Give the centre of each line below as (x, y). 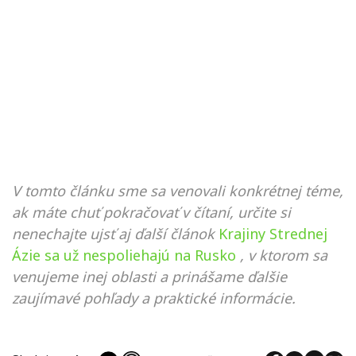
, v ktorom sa (284, 255)
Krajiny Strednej (273, 234)
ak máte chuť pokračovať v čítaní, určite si (151, 212)
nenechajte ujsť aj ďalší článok (113, 234)
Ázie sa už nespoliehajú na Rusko (124, 255)
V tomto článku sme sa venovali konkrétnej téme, (178, 191)
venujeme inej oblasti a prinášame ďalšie (149, 277)
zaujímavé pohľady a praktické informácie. (154, 298)
